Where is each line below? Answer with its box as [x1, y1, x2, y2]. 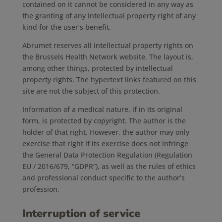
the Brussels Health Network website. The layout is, [22, 52, 193, 61]
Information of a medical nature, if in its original [22, 105, 182, 114]
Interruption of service [22, 206, 140, 221]
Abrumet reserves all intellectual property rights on [22, 41, 193, 50]
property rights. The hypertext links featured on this [22, 75, 196, 84]
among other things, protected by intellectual [22, 63, 173, 73]
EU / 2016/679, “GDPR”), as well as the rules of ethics [22, 162, 196, 171]
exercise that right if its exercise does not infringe [22, 139, 188, 148]
